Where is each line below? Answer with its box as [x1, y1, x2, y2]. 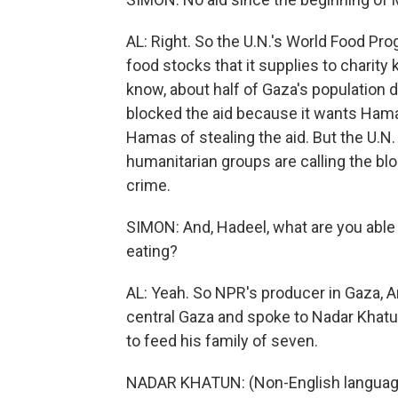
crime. [126, 176, 171, 195]
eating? [126, 242, 178, 260]
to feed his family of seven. [126, 331, 318, 350]
